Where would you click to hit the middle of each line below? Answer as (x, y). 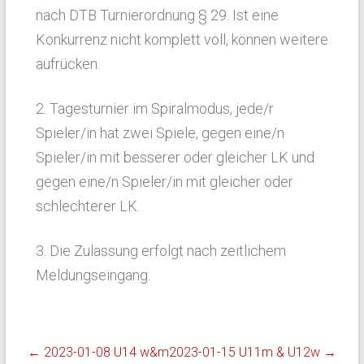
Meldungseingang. (93, 275)
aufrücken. (67, 64)
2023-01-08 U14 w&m (104, 352)
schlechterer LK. (87, 206)
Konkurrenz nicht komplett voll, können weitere (182, 39)
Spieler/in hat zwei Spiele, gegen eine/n (160, 133)
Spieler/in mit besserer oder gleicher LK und (175, 157)
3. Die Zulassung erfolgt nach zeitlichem (160, 251)
